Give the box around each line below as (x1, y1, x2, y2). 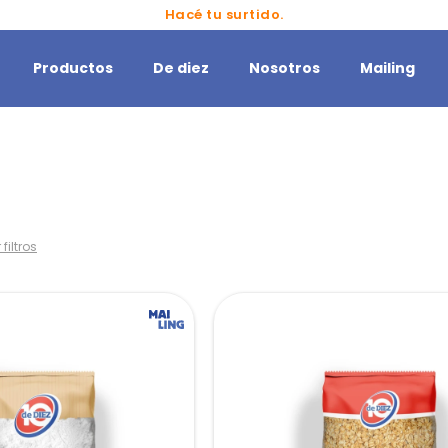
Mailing (360, 58, 415, 78)
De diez (153, 58, 209, 78)
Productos (33, 58, 113, 78)
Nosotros (249, 58, 320, 78)
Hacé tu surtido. (164, 5, 284, 24)
